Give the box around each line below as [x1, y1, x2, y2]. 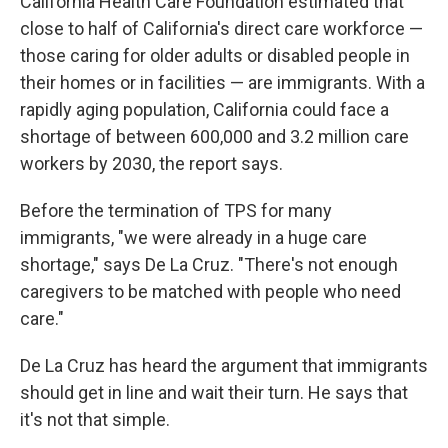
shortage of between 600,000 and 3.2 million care [20, 126, 409, 147]
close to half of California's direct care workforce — [20, 18, 423, 39]
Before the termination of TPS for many [20, 200, 332, 221]
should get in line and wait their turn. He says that [20, 382, 408, 403]
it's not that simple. [20, 409, 170, 430]
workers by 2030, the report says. [20, 153, 283, 174]
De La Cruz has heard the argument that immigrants [20, 355, 428, 376]
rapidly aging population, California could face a [20, 99, 389, 120]
